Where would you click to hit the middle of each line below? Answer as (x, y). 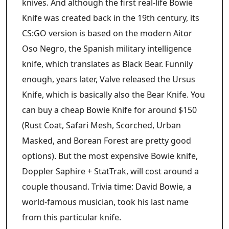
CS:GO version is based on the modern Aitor (107, 33)
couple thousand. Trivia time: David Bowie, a (107, 187)
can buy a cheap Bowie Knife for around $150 (109, 110)
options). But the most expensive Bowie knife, (110, 156)
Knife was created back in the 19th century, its (111, 18)
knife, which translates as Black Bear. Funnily (107, 64)
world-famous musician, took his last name (105, 202)
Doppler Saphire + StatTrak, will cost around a (110, 171)
